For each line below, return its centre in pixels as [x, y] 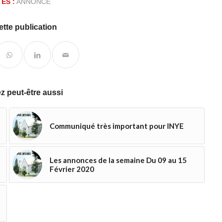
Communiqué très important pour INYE [116, 126]
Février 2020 [72, 169]
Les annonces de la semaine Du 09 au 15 [118, 160]
